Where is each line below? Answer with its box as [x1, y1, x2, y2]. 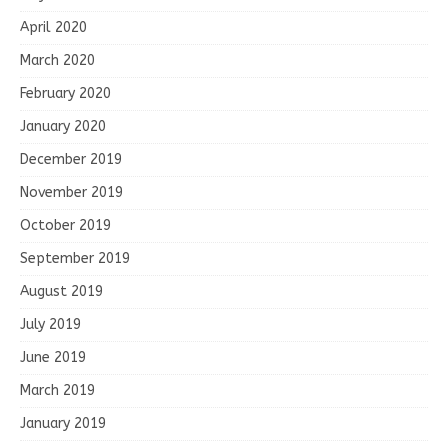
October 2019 [20, 216, 111, 234]
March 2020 [20, 51, 95, 69]
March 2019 [20, 381, 95, 399]
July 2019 [20, 315, 81, 333]
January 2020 [20, 117, 106, 135]
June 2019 [20, 348, 86, 366]
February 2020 [20, 84, 111, 102]
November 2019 [20, 183, 123, 201]
